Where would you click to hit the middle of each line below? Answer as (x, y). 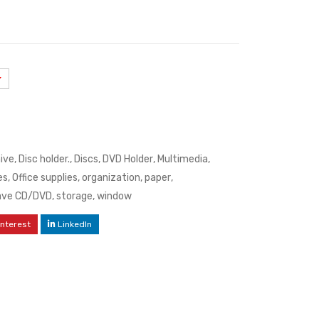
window (114, 196)
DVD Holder (128, 159)
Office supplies (45, 177)
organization (111, 177)
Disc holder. (44, 159)
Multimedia (183, 159)
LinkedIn (75, 224)
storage (74, 196)
